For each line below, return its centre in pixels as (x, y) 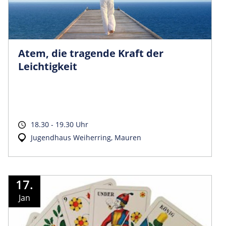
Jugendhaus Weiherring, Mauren (86, 137)
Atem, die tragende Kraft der (91, 53)
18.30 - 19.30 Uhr (60, 124)
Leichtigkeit (48, 66)
